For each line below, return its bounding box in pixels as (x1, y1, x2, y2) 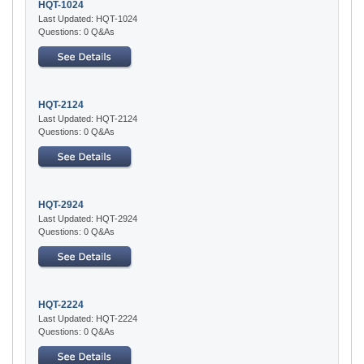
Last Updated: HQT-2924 (38, 213, 137, 223)
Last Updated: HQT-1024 (38, 13, 137, 24)
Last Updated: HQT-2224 (38, 313, 137, 323)
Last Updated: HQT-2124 (38, 113, 137, 123)
